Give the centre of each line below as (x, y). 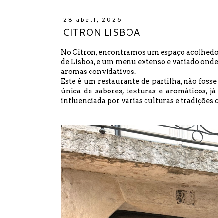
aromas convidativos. (98, 71)
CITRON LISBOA (101, 32)
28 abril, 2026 (93, 20)
